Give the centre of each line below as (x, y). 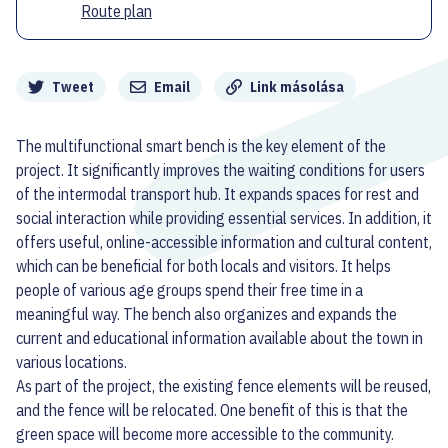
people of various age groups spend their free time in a (189, 289)
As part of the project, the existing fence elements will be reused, (223, 385)
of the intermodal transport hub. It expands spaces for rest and (217, 193)
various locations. (71, 361)
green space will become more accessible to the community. (205, 433)
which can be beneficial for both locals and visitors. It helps (203, 265)
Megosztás (55, 70)
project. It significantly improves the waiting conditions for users (220, 169)
